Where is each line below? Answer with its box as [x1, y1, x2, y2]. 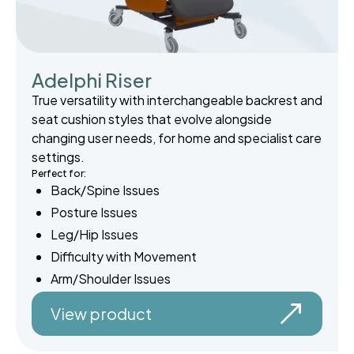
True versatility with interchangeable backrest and [32, 92, 322, 109]
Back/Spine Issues [51, 182, 160, 199]
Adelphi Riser [32, 68, 152, 92]
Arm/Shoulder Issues [51, 270, 171, 288]
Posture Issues [51, 204, 137, 221]
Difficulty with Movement [51, 248, 197, 265]
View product [51, 303, 152, 324]
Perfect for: [32, 168, 86, 180]
